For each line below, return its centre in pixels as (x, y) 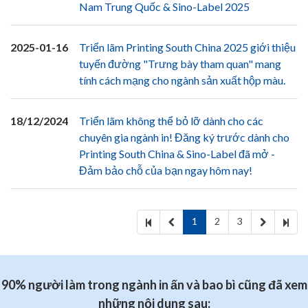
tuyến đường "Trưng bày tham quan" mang (180, 64)
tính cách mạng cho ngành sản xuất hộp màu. (182, 80)
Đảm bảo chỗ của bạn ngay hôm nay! (166, 170)
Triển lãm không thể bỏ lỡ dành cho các (171, 121)
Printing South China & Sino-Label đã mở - (177, 154)
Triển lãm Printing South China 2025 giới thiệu (187, 47)
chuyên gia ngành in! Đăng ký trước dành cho (184, 137)
